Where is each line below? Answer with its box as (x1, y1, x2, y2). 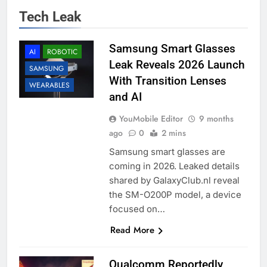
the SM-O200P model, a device (108, 189, 241, 201)
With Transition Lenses (108, 74, 226, 88)
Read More (110, 223, 154, 237)
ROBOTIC (47, 46, 77, 58)
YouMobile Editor (119, 113, 183, 125)
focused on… (108, 203, 165, 215)
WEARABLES (29, 80, 70, 91)
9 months (198, 113, 234, 125)
